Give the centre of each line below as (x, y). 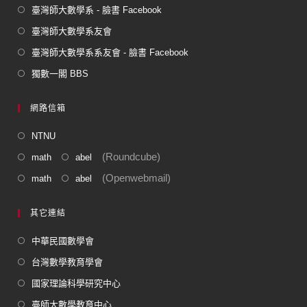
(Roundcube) (126, 156)
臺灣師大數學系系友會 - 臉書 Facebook (110, 52)
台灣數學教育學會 (67, 262)
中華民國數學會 (63, 241)
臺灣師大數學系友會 (72, 31)
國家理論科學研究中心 (76, 283)
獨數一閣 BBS (60, 73)
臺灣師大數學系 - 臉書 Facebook (97, 10)
